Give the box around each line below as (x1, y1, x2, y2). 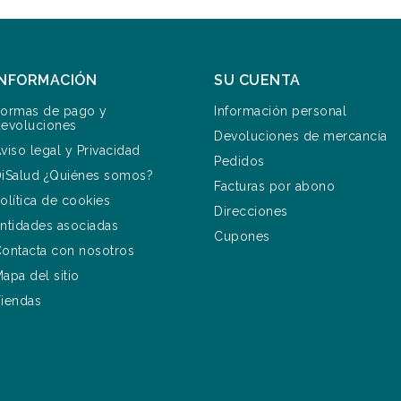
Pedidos (214, 154, 265, 169)
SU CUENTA (214, 72, 301, 90)
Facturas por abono (214, 179, 335, 194)
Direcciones (214, 204, 288, 219)
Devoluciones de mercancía (214, 129, 388, 144)
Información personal (214, 104, 346, 119)
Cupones (214, 229, 270, 244)
